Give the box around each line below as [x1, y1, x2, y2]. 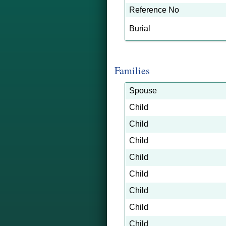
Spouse [129, 86, 157, 95]
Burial [129, 24, 150, 33]
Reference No [129, 6, 179, 14]
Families [115, 64, 150, 77]
